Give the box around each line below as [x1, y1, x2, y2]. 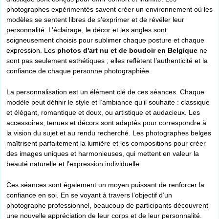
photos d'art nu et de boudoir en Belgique [57, 46, 197, 55]
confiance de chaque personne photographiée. [6, 67, 151, 75]
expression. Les [6, 46, 57, 55]
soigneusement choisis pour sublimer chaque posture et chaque [6, 36, 204, 44]
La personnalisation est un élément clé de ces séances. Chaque [6, 88, 204, 96]
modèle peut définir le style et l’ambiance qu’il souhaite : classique [6, 98, 210, 107]
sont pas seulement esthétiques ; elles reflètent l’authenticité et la [6, 57, 208, 65]
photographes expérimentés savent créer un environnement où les [6, 5, 213, 14]
